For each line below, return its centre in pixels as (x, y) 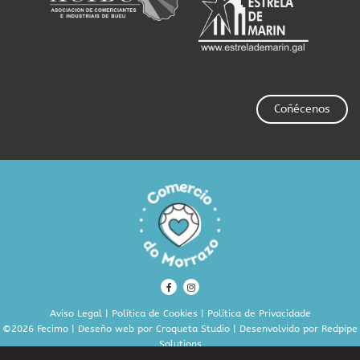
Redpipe (340, 329)
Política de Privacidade (259, 314)
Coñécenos (302, 109)
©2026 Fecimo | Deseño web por (79, 329)
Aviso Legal (76, 314)
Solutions (180, 344)
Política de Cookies (154, 314)
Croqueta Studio (193, 329)
